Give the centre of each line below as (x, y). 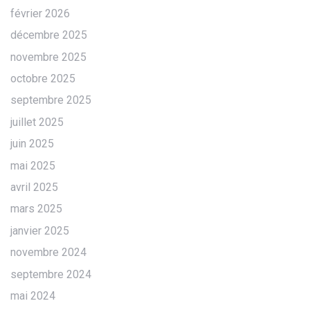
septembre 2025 (51, 100)
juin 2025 (32, 144)
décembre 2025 (49, 35)
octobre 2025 (43, 79)
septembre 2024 (51, 274)
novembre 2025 (48, 57)
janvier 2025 (40, 230)
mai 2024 (33, 295)
